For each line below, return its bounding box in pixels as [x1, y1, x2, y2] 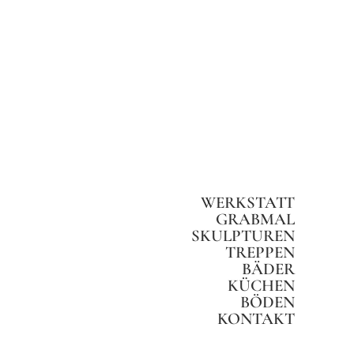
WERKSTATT [201, 193, 295, 213]
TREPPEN [225, 243, 295, 262]
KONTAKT [217, 309, 295, 329]
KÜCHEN [228, 276, 295, 296]
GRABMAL [216, 209, 295, 229]
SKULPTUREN [191, 226, 295, 246]
